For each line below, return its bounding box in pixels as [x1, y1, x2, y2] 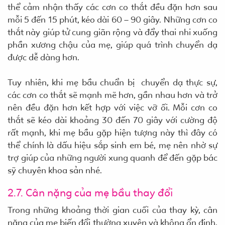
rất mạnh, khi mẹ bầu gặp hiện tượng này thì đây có [8, 127, 217, 139]
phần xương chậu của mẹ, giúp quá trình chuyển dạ [8, 39, 217, 51]
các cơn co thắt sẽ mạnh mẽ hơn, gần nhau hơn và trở [8, 89, 217, 101]
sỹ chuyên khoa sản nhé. [8, 165, 102, 176]
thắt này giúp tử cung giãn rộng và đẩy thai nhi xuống [8, 27, 217, 38]
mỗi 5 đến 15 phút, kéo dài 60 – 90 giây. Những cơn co [8, 14, 217, 26]
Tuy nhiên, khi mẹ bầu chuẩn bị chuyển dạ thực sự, [8, 77, 217, 88]
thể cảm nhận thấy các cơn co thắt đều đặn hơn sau [8, 2, 217, 13]
